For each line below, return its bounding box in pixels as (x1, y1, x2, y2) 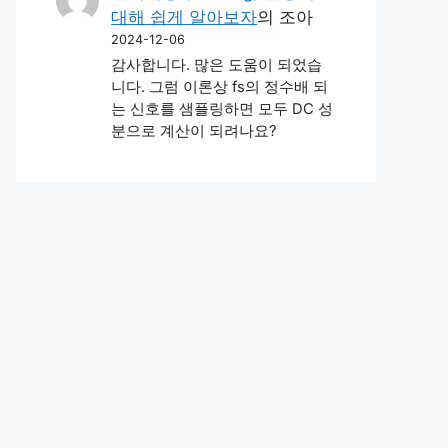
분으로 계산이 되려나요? (111, 122, 278, 141)
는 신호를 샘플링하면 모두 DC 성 (111, 100, 334, 119)
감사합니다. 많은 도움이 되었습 (111, 56, 323, 75)
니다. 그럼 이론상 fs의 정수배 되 (111, 78, 329, 97)
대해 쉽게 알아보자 (111, 6, 258, 27)
